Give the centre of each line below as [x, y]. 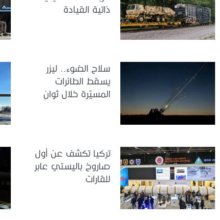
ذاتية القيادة [87, 9]
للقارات [98, 178]
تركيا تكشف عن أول [73, 153]
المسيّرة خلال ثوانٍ [77, 94]
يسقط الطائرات [83, 81]
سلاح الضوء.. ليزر [78, 68]
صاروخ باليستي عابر [72, 165]
